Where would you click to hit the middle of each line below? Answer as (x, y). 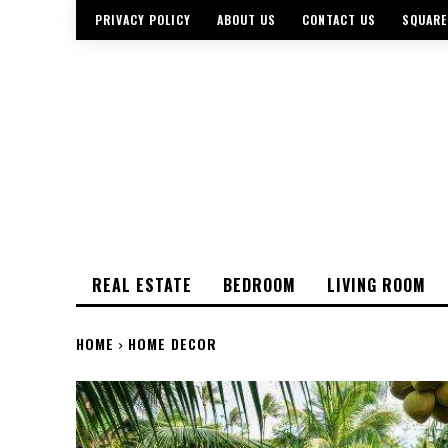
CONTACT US (339, 20)
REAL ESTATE (142, 284)
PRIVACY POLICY (143, 20)
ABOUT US (246, 20)
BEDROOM (259, 284)
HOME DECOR (172, 343)
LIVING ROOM (376, 284)
